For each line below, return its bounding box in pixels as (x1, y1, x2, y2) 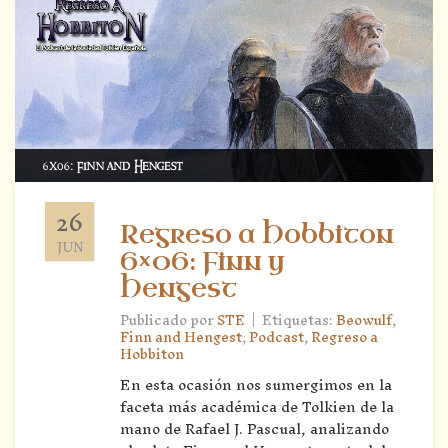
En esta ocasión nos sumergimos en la (120, 367, 392, 401)
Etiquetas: (262, 304, 336, 336)
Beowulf (336, 304, 392, 336)
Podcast (249, 321, 304, 353)
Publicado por (120, 304, 217, 336)
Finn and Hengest (120, 321, 242, 353)
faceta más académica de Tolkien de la (120, 389, 394, 423)
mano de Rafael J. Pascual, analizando (120, 411, 389, 445)
